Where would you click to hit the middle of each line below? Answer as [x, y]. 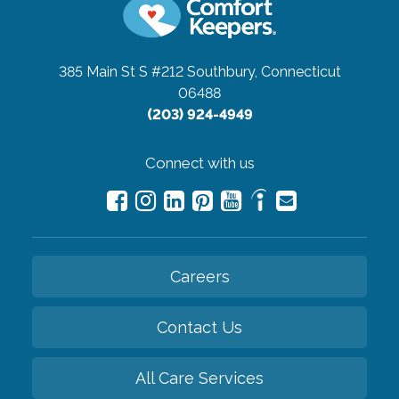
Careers [199, 276]
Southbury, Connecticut [264, 71]
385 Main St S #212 [121, 71]
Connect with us [199, 163]
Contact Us [199, 327]
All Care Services [199, 378]
